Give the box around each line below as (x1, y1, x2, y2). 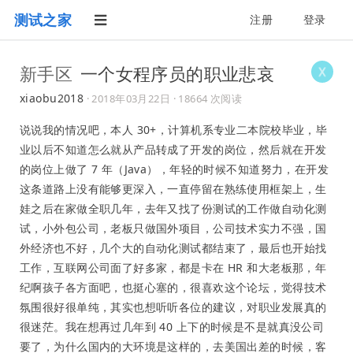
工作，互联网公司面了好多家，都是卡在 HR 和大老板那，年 (20, 260, 327, 275)
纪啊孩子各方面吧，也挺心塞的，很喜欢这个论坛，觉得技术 (20, 280, 327, 295)
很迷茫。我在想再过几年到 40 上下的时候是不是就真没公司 (20, 319, 325, 334)
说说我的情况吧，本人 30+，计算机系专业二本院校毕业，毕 (20, 122, 328, 137)
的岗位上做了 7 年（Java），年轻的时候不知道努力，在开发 (20, 162, 329, 176)
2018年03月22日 (91, 91, 171, 106)
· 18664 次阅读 (173, 91, 243, 106)
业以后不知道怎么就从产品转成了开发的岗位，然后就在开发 (20, 142, 327, 157)
